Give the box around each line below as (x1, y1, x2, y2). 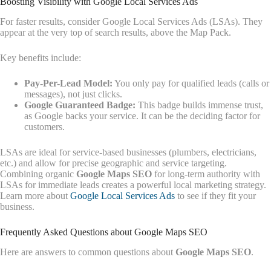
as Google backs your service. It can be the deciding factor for (24, 111, 260, 122)
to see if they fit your (175, 191, 256, 201)
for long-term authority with (152, 169, 260, 180)
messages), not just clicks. (24, 89, 122, 100)
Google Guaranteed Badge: (24, 100, 135, 111)
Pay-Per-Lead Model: (24, 78, 113, 89)
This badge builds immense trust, (135, 100, 263, 111)
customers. (24, 122, 65, 132)
